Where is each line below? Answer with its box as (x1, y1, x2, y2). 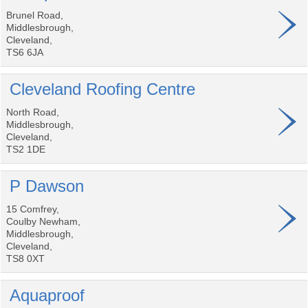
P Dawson (10, 177, 84, 195)
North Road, (6, 107, 59, 118)
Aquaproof (10, 286, 85, 305)
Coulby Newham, (6, 216, 80, 227)
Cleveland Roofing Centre (10, 80, 195, 98)
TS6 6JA (6, 47, 43, 58)
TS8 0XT (6, 253, 45, 264)
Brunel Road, (6, 10, 63, 21)
